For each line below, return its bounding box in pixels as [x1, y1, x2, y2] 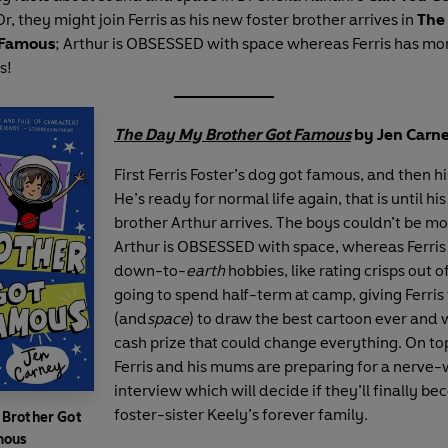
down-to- [114, 260, 186, 280]
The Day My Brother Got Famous [114, 124, 351, 144]
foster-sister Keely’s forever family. [114, 404, 368, 424]
